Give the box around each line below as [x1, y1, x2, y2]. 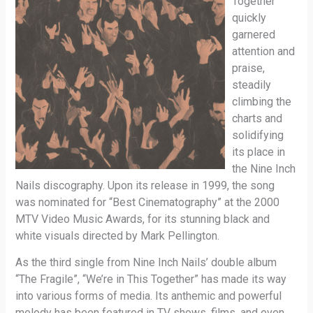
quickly [232, 10, 267, 24]
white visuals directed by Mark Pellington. [15, 228, 220, 242]
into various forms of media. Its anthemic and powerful [15, 289, 282, 303]
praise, [232, 61, 265, 75]
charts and [232, 111, 283, 125]
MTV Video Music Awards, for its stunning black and [15, 212, 270, 226]
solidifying [232, 128, 284, 142]
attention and [232, 44, 296, 58]
